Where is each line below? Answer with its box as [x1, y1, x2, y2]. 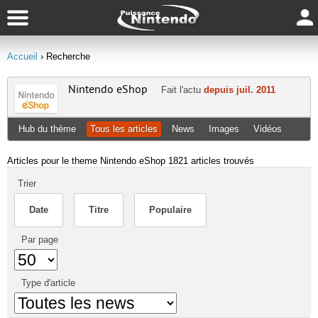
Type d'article [21, 278, 75, 288]
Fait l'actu [161, 84, 204, 95]
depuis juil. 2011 [204, 84, 275, 95]
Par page [21, 234, 58, 245]
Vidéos [253, 124, 282, 134]
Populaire [149, 204, 192, 215]
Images [209, 124, 239, 134]
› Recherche [40, 51, 90, 62]
